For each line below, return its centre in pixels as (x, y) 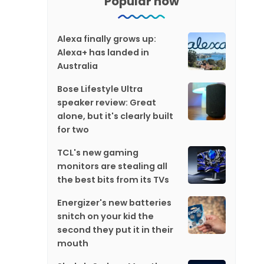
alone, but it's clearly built (115, 116)
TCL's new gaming (98, 153)
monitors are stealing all (112, 166)
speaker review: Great (107, 103)
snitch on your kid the (105, 216)
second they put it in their (115, 230)
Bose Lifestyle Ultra (100, 89)
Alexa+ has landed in (103, 52)
